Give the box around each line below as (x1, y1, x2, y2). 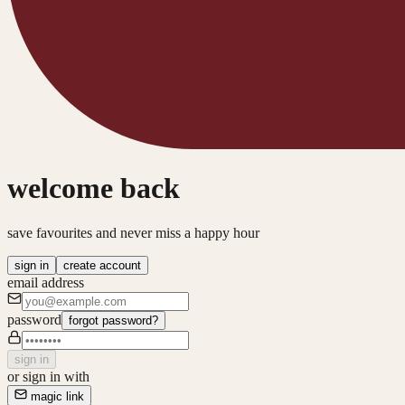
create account (63, 258, 141, 272)
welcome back (7, 172, 180, 205)
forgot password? (69, 313, 158, 327)
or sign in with (7, 368, 89, 384)
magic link (27, 389, 84, 403)
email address (7, 274, 84, 290)
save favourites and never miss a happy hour (7, 224, 259, 240)
